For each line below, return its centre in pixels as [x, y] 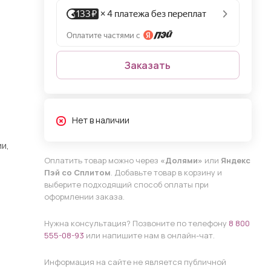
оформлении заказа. [84, 197]
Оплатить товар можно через [102, 160]
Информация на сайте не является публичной [135, 262]
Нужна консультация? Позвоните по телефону [136, 223]
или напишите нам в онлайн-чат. [149, 235]
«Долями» [181, 160]
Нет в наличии [100, 120]
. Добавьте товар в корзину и [166, 172]
